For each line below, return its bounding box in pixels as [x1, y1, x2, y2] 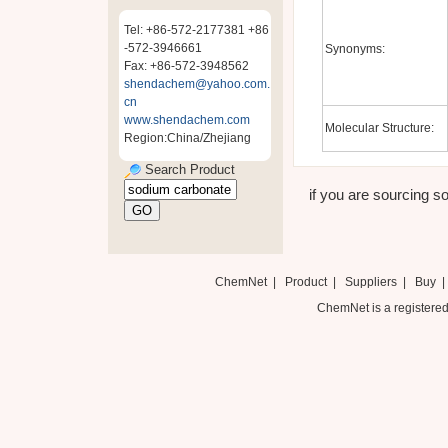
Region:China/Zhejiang [124, 131, 251, 145]
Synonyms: [324, 42, 385, 56]
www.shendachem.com [124, 113, 250, 127]
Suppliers [344, 275, 397, 289]
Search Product [141, 162, 235, 177]
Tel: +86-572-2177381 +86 [124, 23, 269, 37]
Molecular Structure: [324, 121, 434, 135]
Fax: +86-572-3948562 [124, 59, 249, 73]
